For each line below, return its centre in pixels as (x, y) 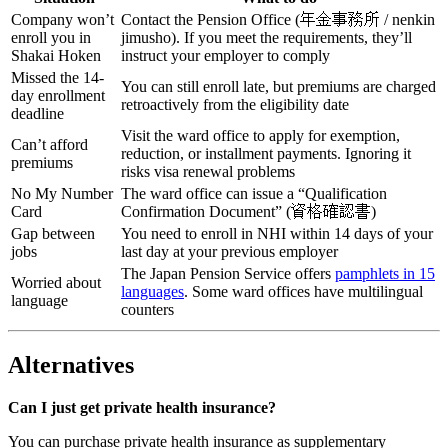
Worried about (56, 282)
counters (147, 309)
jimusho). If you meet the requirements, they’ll (266, 37)
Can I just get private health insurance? (142, 407)
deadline (37, 113)
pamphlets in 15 (385, 273)
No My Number (62, 193)
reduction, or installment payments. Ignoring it (266, 153)
